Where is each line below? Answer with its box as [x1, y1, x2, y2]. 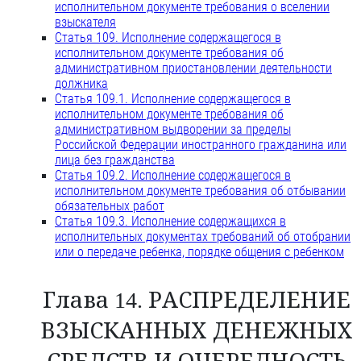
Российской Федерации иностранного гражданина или [55, 137, 346, 153]
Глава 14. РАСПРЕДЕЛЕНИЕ [43, 288, 351, 313]
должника [55, 76, 108, 92]
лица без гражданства [55, 152, 175, 168]
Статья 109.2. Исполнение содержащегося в [55, 168, 291, 184]
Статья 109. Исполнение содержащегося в [55, 30, 281, 46]
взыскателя [55, 15, 116, 31]
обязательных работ [55, 198, 164, 214]
